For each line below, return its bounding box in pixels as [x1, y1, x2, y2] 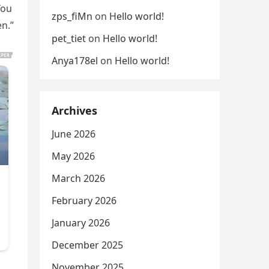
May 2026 [52, 150, 95, 163]
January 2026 [52, 216, 110, 229]
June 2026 [52, 127, 95, 141]
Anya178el [52, 54, 98, 67]
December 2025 [52, 238, 123, 252]
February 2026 [52, 194, 116, 207]
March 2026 [52, 172, 105, 185]
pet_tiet [52, 32, 86, 45]
